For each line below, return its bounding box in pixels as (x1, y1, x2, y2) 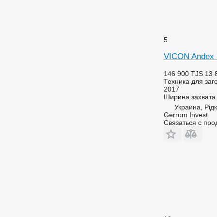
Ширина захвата (163, 93, 216, 101)
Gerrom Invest (163, 110, 208, 119)
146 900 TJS (163, 69, 203, 77)
